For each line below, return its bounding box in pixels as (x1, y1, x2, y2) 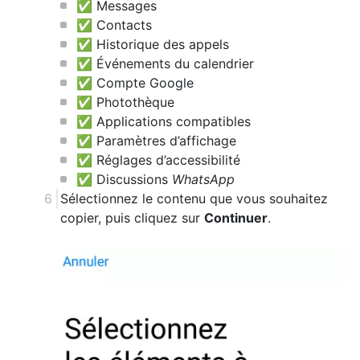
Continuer (204, 210, 268, 227)
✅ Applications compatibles (76, 113, 251, 130)
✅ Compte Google (76, 75, 194, 92)
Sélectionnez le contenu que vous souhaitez (60, 190, 328, 207)
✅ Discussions (76, 171, 172, 188)
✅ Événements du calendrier (76, 55, 254, 72)
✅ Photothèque (76, 94, 174, 111)
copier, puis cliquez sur (60, 210, 204, 227)
